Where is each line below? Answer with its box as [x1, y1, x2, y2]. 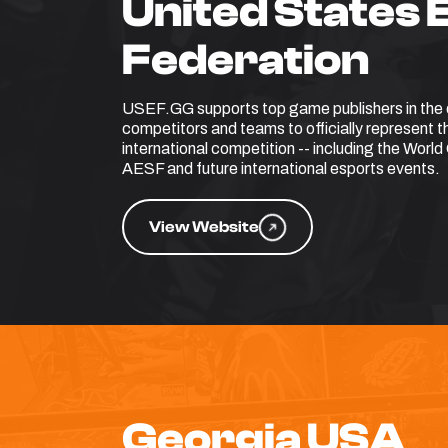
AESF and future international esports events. [122, 160, 440, 177]
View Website [149, 218, 259, 236]
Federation [122, 35, 369, 85]
